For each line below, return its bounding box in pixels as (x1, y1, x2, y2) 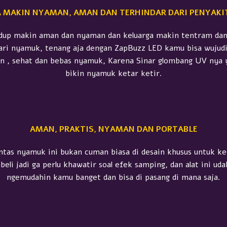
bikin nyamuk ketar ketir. (65, 67, 162, 79)
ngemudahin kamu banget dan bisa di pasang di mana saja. (7, 171, 220, 183)
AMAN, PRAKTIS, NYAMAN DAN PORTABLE (29, 123, 198, 135)
